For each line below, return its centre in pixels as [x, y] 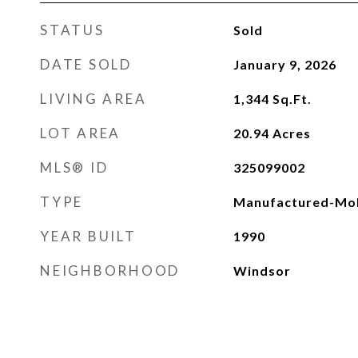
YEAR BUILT [88, 236]
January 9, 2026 [284, 64]
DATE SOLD [86, 64]
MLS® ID [74, 167]
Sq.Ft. [292, 99]
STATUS [72, 30]
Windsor [262, 270]
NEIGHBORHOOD [110, 270]
